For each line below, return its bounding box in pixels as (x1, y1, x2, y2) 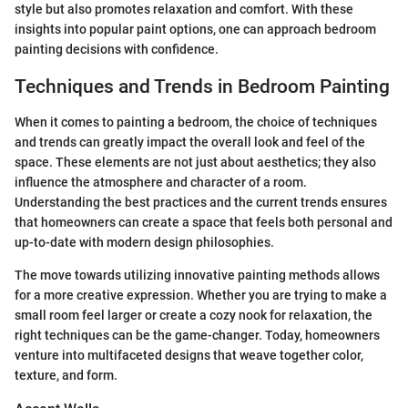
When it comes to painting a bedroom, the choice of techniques (15, 114, 377, 129)
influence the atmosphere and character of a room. (15, 174, 307, 189)
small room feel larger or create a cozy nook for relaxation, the (15, 307, 372, 322)
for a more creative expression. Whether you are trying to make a (15, 287, 387, 302)
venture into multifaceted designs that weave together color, (15, 347, 363, 362)
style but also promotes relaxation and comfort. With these (15, 2, 353, 17)
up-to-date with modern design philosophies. (15, 234, 274, 250)
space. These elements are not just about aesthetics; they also (15, 154, 376, 169)
